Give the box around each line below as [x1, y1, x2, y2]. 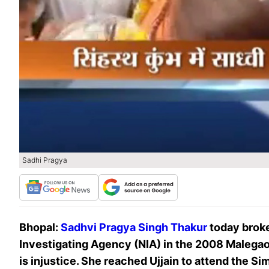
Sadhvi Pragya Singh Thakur [61, 220, 207, 234]
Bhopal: [19, 220, 61, 234]
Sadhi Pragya [22, 155, 67, 165]
